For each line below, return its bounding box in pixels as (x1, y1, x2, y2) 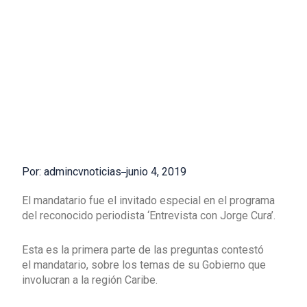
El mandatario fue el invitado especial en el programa (22, 193, 275, 207)
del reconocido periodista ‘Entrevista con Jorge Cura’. (22, 208, 275, 222)
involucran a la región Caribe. (22, 273, 158, 286)
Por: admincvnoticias (22, 164, 121, 178)
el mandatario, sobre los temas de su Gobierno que (22, 258, 266, 271)
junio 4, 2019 (126, 164, 186, 178)
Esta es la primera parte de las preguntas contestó (22, 243, 264, 256)
